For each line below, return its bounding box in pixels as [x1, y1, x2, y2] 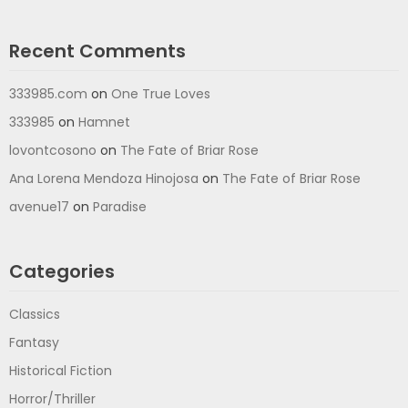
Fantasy [9, 333, 59, 352]
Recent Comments [9, 38, 186, 65]
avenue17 [9, 198, 69, 217]
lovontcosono [9, 141, 97, 160]
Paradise [93, 198, 147, 217]
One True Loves [111, 85, 210, 104]
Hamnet [78, 113, 130, 132]
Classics [9, 305, 60, 324]
